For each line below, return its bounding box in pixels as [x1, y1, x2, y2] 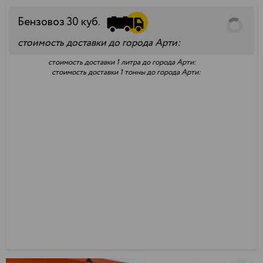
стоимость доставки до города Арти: [18, 35, 180, 50]
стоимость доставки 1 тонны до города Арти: [52, 66, 201, 78]
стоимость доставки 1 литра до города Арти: [48, 56, 196, 68]
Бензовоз [18, 14, 67, 31]
